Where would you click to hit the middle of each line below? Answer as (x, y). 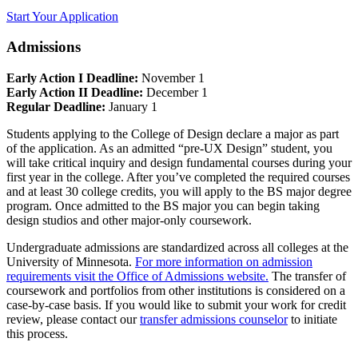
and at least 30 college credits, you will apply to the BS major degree (179, 192)
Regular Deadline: (56, 107)
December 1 (175, 93)
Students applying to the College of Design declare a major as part (173, 134)
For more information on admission (224, 262)
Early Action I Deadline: (72, 78)
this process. (37, 334)
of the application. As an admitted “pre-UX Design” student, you (169, 149)
